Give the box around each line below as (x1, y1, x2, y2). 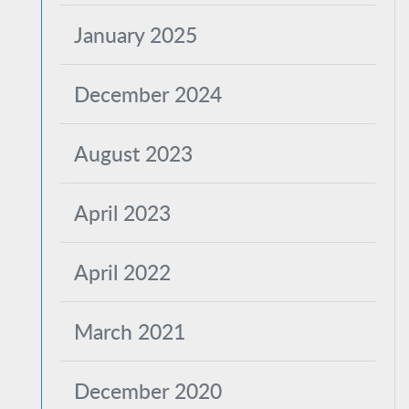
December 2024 (74, 79, 222, 109)
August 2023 (74, 139, 193, 168)
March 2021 (74, 317, 185, 346)
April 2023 (74, 198, 171, 227)
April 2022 (74, 257, 171, 287)
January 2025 (74, 20, 197, 49)
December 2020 (74, 376, 222, 405)
